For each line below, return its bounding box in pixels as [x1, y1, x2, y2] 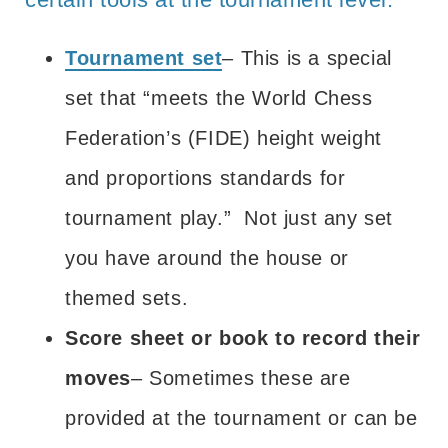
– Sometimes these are [131, 366, 351, 389]
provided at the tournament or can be [65, 406, 418, 429]
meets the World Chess [151, 86, 373, 109]
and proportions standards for [65, 166, 346, 189]
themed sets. [65, 286, 189, 309]
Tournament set [65, 46, 223, 69]
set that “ [65, 86, 151, 109]
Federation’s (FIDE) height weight [65, 126, 382, 149]
